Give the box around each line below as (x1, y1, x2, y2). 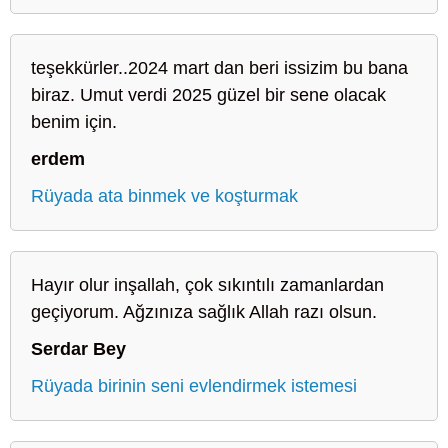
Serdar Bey (31, 338, 126, 359)
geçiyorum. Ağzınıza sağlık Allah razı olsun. (31, 301, 377, 322)
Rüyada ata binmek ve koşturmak (31, 185, 298, 206)
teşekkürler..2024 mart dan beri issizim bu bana (31, 57, 408, 78)
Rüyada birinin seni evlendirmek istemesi (31, 375, 357, 396)
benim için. (31, 111, 117, 132)
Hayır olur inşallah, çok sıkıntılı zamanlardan (31, 274, 384, 295)
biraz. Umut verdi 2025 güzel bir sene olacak (31, 84, 386, 105)
